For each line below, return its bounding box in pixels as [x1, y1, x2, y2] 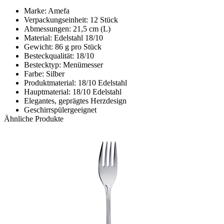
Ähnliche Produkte [4, 114, 63, 123]
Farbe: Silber [24, 69, 64, 78]
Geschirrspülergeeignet [24, 105, 96, 114]
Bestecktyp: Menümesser [24, 60, 103, 69]
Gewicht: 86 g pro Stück [24, 42, 101, 51]
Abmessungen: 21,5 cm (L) [24, 24, 110, 33]
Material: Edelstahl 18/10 [24, 33, 103, 42]
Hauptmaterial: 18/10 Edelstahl [24, 87, 121, 96]
